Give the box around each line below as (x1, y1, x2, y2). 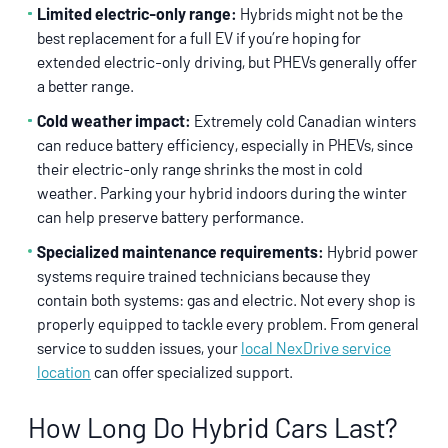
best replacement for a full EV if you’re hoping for (36, 28, 361, 48)
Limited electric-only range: (36, 4, 237, 24)
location (36, 361, 91, 381)
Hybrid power (323, 241, 418, 261)
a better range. (36, 76, 134, 96)
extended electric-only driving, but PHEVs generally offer (36, 52, 417, 72)
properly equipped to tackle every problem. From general (36, 313, 419, 333)
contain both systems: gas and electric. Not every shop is (36, 289, 415, 309)
